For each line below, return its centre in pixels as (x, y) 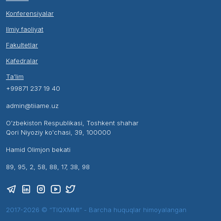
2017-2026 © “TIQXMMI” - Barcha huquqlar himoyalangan (96, 210)
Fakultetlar (22, 45)
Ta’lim (15, 76)
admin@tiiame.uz (32, 106)
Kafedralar (22, 61)
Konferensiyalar (30, 13)
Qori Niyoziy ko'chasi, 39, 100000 (58, 132)
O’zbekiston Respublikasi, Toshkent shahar (72, 123)
